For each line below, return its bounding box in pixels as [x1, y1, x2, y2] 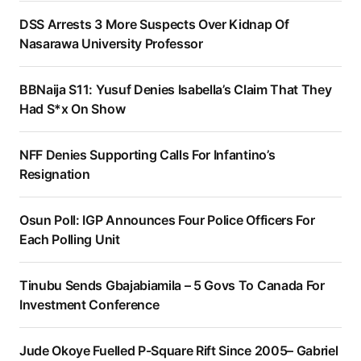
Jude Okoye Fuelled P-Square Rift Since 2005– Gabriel [19, 342, 338, 359]
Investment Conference [19, 296, 160, 313]
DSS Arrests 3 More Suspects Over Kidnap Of [19, 15, 289, 32]
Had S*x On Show [19, 100, 126, 117]
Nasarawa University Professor [19, 35, 203, 52]
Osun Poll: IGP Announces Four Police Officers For [19, 211, 315, 228]
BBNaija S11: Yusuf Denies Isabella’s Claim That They [19, 81, 332, 98]
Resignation [19, 165, 90, 182]
